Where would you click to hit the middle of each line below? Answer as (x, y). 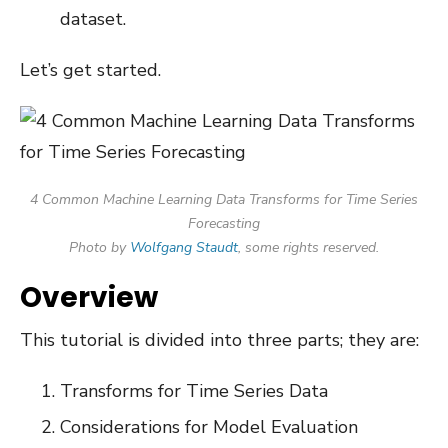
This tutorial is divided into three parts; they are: (219, 339)
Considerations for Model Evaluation (209, 426)
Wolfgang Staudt (184, 247)
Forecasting (224, 223)
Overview (89, 297)
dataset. (93, 18)
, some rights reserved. (308, 247)
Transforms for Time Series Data (194, 390)
